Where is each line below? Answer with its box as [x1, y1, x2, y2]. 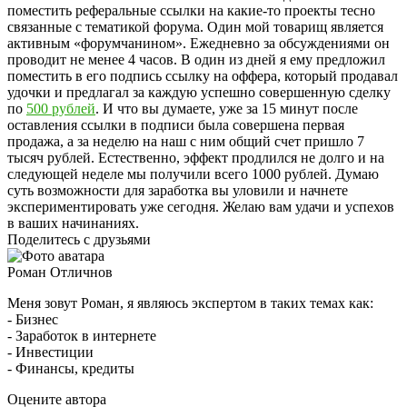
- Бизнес [7, 312, 58, 328]
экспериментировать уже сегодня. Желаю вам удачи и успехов [7, 199, 394, 215]
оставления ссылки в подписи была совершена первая [7, 117, 344, 134]
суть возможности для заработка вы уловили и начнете [7, 183, 348, 199]
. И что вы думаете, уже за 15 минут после [95, 101, 358, 117]
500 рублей [26, 101, 95, 117]
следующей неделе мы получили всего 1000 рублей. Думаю [7, 166, 379, 183]
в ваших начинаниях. [7, 215, 139, 232]
